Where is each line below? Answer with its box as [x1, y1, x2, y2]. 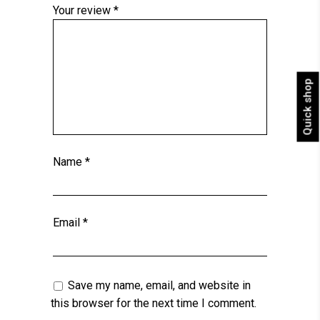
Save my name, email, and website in [68, 278, 251, 292]
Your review [53, 3, 114, 17]
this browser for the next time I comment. [51, 296, 256, 310]
